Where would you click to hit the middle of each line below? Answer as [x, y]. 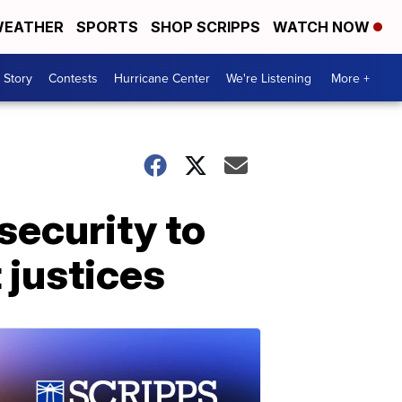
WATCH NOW [323, 27]
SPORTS [107, 27]
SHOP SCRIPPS [205, 27]
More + [350, 78]
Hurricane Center [162, 78]
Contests [73, 78]
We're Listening [269, 78]
